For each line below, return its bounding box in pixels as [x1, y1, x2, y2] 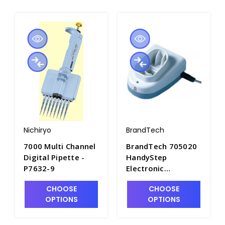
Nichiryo [24, 125, 51, 135]
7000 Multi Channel [24, 141, 96, 151]
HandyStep [126, 152, 167, 162]
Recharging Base [126, 174, 190, 184]
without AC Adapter [126, 185, 201, 195]
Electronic [126, 163, 164, 173]
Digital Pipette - [24, 152, 85, 162]
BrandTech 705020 [126, 141, 197, 151]
